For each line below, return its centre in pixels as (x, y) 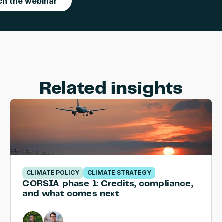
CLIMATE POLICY (53, 173)
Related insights (111, 89)
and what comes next (71, 194)
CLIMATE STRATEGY (119, 173)
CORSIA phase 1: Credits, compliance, (108, 184)
